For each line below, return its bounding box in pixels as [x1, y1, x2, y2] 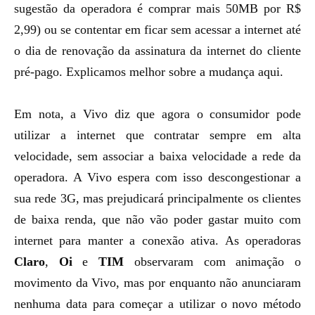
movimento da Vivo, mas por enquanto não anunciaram [14, 276, 301, 290]
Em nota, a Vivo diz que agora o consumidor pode [14, 107, 301, 121]
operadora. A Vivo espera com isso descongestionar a [14, 170, 301, 184]
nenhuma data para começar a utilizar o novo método [14, 297, 301, 311]
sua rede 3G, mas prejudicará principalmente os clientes [14, 191, 301, 205]
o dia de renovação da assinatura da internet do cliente [14, 44, 301, 58]
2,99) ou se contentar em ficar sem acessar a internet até [14, 22, 301, 37]
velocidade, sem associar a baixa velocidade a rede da [14, 149, 301, 163]
